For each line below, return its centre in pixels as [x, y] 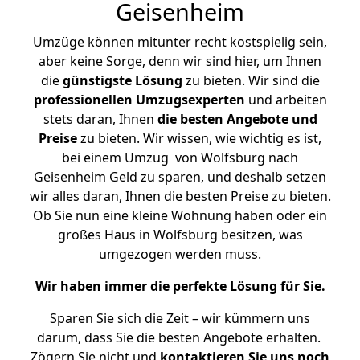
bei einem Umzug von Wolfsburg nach [180, 157]
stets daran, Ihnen [100, 119]
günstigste [97, 80]
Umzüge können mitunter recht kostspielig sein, [180, 42]
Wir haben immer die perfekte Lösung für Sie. [180, 286]
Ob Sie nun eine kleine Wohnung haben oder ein [180, 215]
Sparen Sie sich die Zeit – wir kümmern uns [180, 318]
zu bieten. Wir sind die [251, 80]
